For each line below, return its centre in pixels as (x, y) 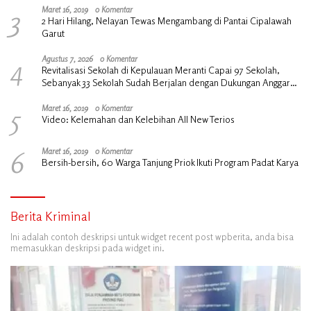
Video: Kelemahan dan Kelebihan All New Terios (138, 119)
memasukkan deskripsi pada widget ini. (87, 247)
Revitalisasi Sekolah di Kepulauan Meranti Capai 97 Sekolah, (161, 69)
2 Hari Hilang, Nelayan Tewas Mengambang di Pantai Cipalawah (167, 20)
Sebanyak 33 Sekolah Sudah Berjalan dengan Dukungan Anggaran (171, 82)
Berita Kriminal (51, 216)
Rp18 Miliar (64, 94)
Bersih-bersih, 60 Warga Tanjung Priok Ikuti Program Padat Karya (170, 162)
